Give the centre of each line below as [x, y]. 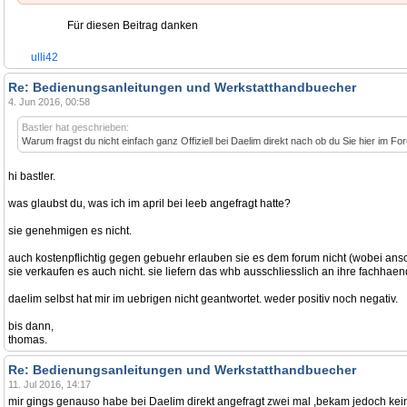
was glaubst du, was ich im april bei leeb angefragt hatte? [149, 203]
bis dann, [31, 326]
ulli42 [45, 57]
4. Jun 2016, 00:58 [49, 102]
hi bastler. [32, 176]
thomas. [28, 340]
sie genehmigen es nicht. [70, 231]
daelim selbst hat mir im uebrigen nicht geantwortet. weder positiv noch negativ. [203, 299]
